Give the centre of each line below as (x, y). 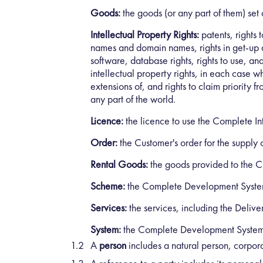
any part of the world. (133, 99)
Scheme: (108, 186)
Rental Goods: (119, 164)
